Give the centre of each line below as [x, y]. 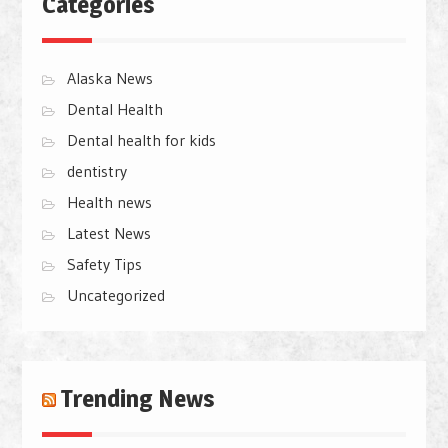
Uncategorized [115, 295]
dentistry [96, 171]
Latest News [108, 233]
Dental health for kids [141, 140]
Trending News [137, 399]
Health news [109, 202]
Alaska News [109, 78]
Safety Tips [104, 264]
